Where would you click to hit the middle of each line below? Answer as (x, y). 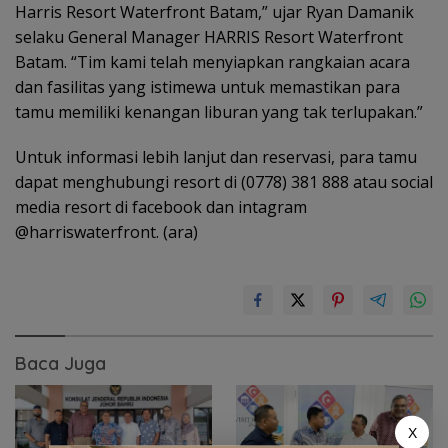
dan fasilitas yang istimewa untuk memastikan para (207, 86)
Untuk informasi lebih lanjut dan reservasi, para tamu (216, 156)
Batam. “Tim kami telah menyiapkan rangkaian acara (212, 61)
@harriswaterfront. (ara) (106, 231)
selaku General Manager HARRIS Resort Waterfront (209, 36)
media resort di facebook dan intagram (161, 206)
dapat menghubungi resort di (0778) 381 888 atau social (224, 181)
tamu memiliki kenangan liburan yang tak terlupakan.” (219, 111)
